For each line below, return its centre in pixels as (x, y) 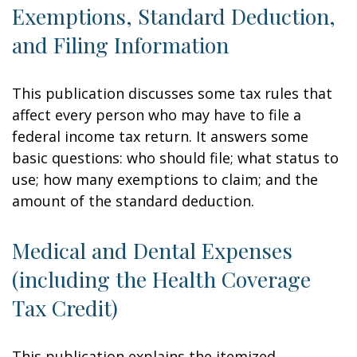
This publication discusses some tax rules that (172, 93)
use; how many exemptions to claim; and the (165, 179)
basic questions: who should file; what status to (175, 158)
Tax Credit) (65, 308)
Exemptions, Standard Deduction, (174, 16)
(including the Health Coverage (161, 279)
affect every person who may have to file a (157, 115)
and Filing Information (120, 45)
